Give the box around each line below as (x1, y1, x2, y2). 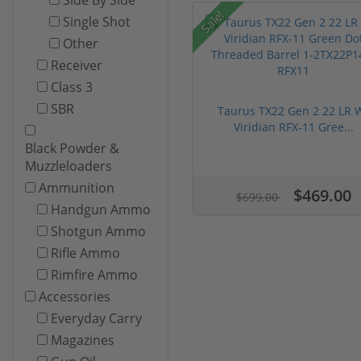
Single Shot (63, 12, 131, 31)
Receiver (51, 56, 102, 74)
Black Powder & (25, 139, 119, 157)
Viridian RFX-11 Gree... (233, 118, 354, 135)
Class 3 (51, 77, 93, 96)
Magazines (51, 330, 114, 349)
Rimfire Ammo (51, 265, 138, 284)
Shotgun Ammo (51, 222, 146, 240)
